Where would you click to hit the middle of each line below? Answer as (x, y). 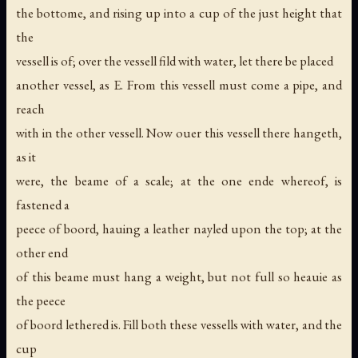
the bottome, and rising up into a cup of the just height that (179, 12)
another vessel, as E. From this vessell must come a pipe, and (179, 84)
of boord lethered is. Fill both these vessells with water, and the (179, 324)
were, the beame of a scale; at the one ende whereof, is (179, 180)
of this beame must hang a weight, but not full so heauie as (179, 276)
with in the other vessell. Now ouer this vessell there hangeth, (179, 132)
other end (42, 252)
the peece (41, 300)
